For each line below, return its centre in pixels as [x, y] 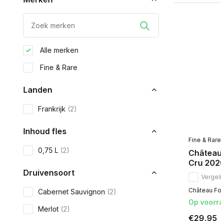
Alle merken [58, 50]
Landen [38, 90]
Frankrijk [53, 109]
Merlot [49, 209]
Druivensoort [49, 173]
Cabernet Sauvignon [73, 192]
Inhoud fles [45, 131]
